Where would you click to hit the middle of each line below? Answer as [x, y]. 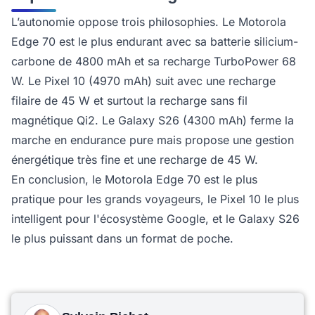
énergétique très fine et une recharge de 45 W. [136, 159]
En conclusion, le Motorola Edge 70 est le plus [134, 179]
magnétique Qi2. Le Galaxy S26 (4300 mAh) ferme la [153, 120]
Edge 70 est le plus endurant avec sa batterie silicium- [155, 41]
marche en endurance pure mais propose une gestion [153, 140]
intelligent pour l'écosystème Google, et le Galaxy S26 [155, 218]
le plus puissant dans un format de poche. [122, 238]
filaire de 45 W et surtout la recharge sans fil [129, 100]
